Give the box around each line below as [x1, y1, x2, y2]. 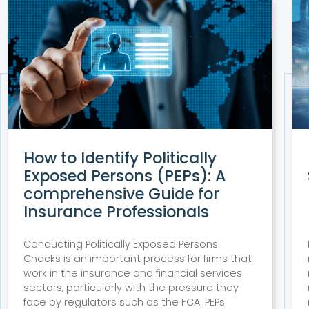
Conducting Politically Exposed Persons [23, 237, 218, 251]
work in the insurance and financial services [23, 266, 242, 280]
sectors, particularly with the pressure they [23, 280, 239, 295]
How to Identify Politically [23, 146, 217, 169]
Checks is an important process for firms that [23, 251, 252, 266]
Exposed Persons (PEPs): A [23, 164, 226, 187]
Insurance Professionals [23, 200, 209, 223]
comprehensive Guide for [23, 182, 219, 205]
